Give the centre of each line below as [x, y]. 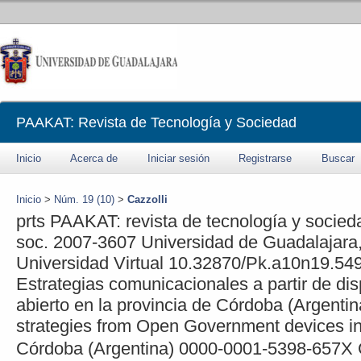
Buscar [338, 158]
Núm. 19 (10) [84, 199]
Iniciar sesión [178, 158]
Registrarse [266, 158]
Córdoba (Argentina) [95, 348]
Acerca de [94, 158]
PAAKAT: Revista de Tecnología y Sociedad [156, 122]
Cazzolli [147, 199]
